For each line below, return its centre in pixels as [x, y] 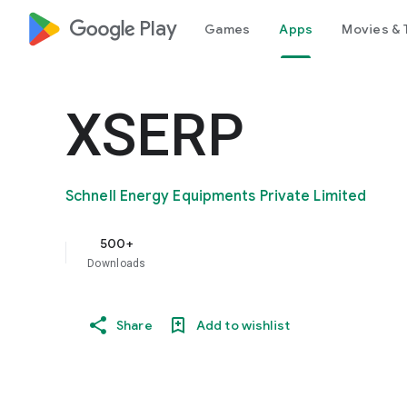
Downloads [117, 263]
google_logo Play [123, 29]
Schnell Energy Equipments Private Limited [216, 196]
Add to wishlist [243, 325]
